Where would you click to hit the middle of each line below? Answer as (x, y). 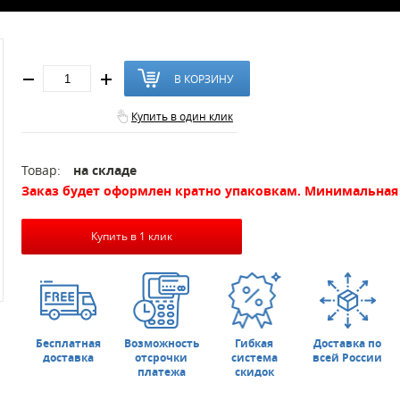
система (254, 358)
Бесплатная (68, 344)
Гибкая (254, 344)
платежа (161, 372)
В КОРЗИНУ (203, 79)
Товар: (43, 170)
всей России (348, 358)
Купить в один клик (182, 116)
